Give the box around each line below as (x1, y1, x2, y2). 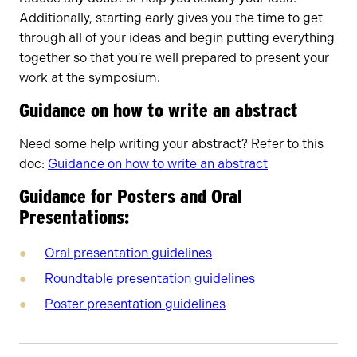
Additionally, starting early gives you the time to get (19, 10, 323, 25)
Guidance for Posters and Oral (19, 185, 242, 208)
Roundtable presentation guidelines (45, 271, 255, 286)
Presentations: (19, 206, 129, 229)
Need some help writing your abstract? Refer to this (19, 136, 324, 151)
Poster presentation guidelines (45, 296, 226, 312)
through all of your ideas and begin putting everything (19, 30, 335, 45)
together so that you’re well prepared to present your (19, 50, 329, 65)
